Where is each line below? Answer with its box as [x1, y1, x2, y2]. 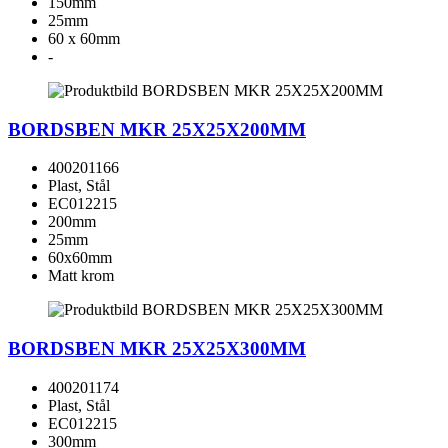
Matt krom [48, 267, 114, 285]
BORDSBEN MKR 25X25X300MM [8, 338, 306, 360]
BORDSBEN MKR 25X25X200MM [8, 118, 306, 140]
